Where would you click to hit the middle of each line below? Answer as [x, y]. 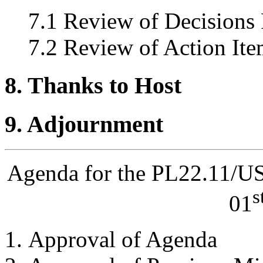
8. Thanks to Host [93, 86]
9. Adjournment [84, 124]
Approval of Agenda [123, 239]
